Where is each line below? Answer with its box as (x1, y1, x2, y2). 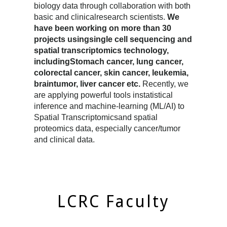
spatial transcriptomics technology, (34, 46, 169, 55)
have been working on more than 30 (34, 23, 172, 32)
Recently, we (142, 79, 189, 88)
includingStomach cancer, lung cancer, (34, 57, 184, 66)
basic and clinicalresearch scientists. (34, 12, 168, 21)
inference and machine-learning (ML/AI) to (34, 101, 185, 110)
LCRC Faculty (57, 192, 170, 211)
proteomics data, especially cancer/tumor (34, 124, 181, 133)
